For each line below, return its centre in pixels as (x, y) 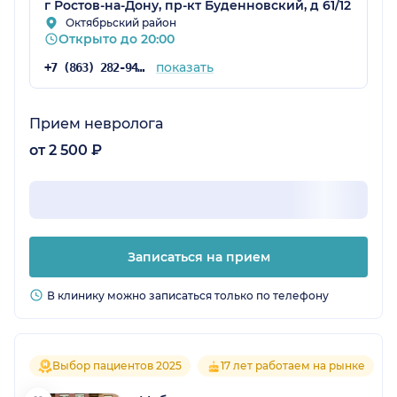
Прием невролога (96, 124)
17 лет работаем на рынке (293, 366)
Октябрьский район (121, 23)
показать (184, 68)
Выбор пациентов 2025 (117, 366)
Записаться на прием (198, 257)
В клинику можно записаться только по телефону (188, 296)
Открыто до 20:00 (117, 39)
